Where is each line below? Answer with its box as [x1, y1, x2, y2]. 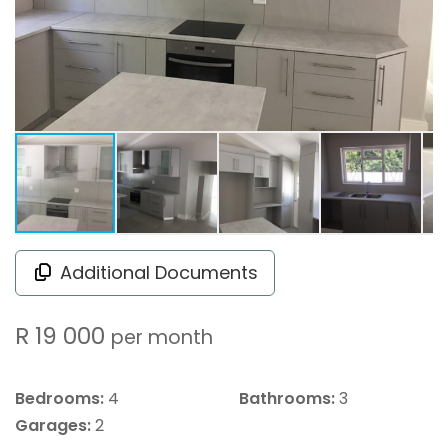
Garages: [15, 413, 91, 437]
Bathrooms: [239, 386, 335, 410]
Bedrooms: [15, 386, 104, 410]
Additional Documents [59, 259, 258, 285]
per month [111, 322, 213, 351]
